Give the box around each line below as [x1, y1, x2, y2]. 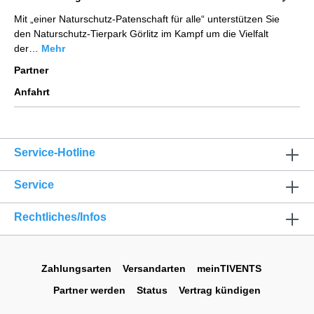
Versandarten [123, 263, 186, 274]
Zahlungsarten [41, 263, 111, 274]
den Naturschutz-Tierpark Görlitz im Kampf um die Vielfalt [14, 28, 268, 39]
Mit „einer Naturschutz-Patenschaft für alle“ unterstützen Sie [14, 13, 280, 25]
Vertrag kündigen [179, 285, 261, 296]
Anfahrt [14, 86, 50, 97]
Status [137, 285, 168, 296]
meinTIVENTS [197, 263, 261, 274]
